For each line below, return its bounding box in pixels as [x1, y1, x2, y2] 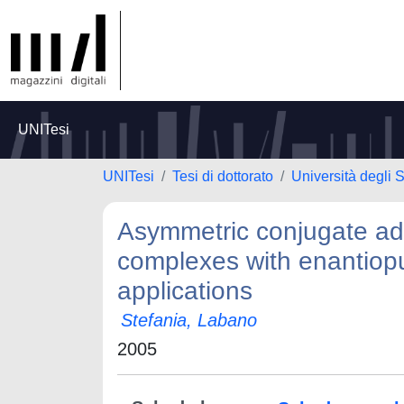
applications [117, 277, 252, 305]
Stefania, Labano [121, 310, 257, 330]
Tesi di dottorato [172, 169, 273, 184]
